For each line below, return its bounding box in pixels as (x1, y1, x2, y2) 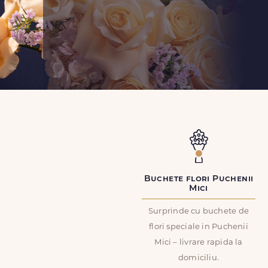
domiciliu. (178, 254, 220, 262)
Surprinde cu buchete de (148, 208, 249, 215)
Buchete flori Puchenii (144, 175, 254, 184)
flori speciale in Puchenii (149, 223, 248, 231)
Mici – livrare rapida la (154, 239, 243, 246)
